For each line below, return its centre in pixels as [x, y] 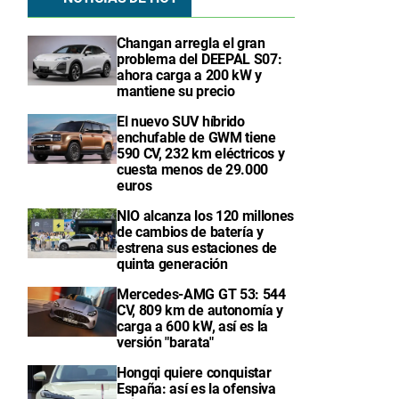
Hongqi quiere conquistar [194, 373]
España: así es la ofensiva [196, 389]
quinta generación [172, 264]
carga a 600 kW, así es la [192, 326]
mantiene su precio [176, 91]
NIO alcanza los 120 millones [206, 216]
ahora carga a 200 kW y [189, 75]
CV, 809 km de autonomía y [200, 310]
